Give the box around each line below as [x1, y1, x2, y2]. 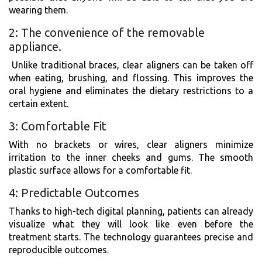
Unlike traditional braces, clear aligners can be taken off [9, 59, 253, 70]
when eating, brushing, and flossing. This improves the [9, 72, 253, 83]
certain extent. [9, 98, 68, 109]
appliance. [9, 39, 61, 53]
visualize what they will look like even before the [9, 218, 253, 229]
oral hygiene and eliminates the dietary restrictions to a [9, 85, 253, 96]
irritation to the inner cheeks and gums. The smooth [9, 151, 253, 163]
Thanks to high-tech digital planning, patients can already [9, 205, 253, 216]
